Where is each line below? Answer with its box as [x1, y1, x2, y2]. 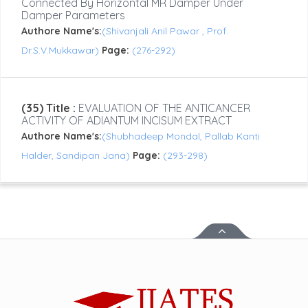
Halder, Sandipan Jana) [21, 149, 133, 162]
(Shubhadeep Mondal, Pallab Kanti [102, 130, 260, 143]
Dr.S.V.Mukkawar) [21, 44, 102, 57]
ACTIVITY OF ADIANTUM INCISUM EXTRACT [21, 113, 232, 128]
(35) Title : [21, 101, 76, 115]
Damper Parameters [21, 8, 125, 23]
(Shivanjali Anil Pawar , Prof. [102, 25, 228, 38]
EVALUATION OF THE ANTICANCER [76, 101, 250, 115]
